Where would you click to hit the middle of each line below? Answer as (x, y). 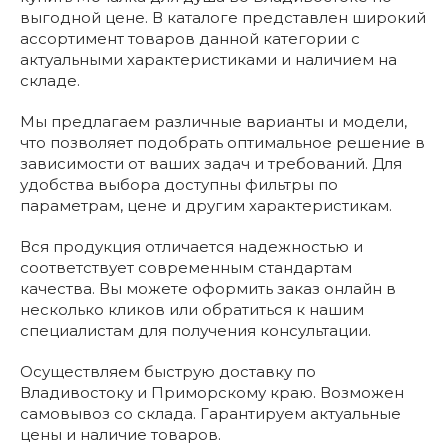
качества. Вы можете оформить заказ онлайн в (208, 288)
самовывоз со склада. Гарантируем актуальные (210, 413)
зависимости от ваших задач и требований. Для (211, 163)
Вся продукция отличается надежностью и (191, 246)
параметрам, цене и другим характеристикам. (206, 205)
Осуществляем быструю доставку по (168, 371)
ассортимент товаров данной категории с (190, 38)
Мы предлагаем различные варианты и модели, (213, 121)
